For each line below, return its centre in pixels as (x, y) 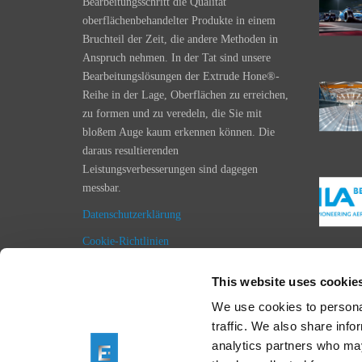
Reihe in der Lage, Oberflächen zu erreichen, (185, 95)
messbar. (102, 187)
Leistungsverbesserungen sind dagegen (170, 169)
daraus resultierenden (130, 150)
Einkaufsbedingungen (132, 294)
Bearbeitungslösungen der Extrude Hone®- (181, 76)
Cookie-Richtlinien (126, 241)
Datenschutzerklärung (132, 214)
